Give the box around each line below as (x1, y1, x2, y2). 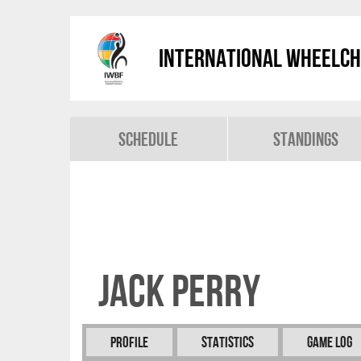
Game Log (307, 334, 352, 351)
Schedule (118, 128, 179, 150)
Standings (273, 128, 339, 150)
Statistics (201, 334, 254, 351)
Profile (110, 334, 148, 351)
